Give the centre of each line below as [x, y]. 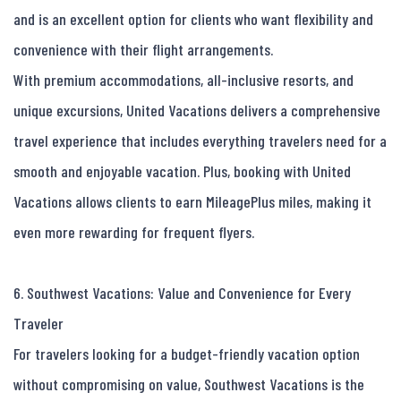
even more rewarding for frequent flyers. [134, 232]
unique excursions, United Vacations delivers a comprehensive [197, 111]
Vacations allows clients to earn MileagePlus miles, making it [192, 202]
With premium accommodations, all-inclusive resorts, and [183, 80]
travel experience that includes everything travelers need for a [200, 141]
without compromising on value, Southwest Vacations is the [189, 384]
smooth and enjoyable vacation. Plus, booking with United [182, 171]
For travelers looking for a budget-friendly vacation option [187, 354]
